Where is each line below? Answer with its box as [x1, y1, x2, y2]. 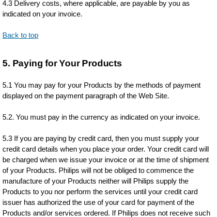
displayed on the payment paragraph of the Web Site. [2, 92, 170, 100]
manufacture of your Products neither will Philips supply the [2, 177, 189, 185]
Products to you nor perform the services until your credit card [2, 187, 198, 196]
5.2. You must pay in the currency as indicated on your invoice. [2, 113, 201, 121]
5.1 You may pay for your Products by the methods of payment [2, 81, 201, 89]
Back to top [2, 31, 39, 39]
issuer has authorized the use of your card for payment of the [2, 198, 195, 206]
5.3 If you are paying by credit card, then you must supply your [2, 134, 200, 142]
